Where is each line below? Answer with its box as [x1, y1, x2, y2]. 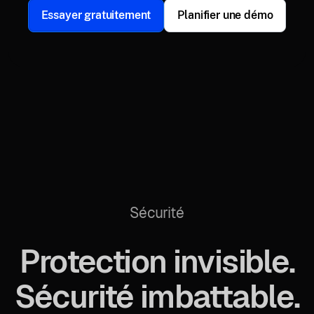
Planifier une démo [177, 8, 273, 22]
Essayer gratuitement [41, 8, 151, 22]
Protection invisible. [19, 240, 295, 282]
